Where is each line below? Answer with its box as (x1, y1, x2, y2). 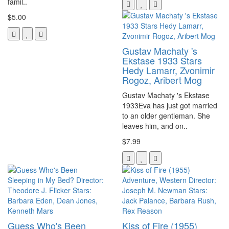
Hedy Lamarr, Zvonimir (122, 63, 215, 77)
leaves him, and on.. (122, 120, 188, 131)
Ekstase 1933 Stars (122, 53, 202, 67)
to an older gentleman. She (122, 110, 210, 121)
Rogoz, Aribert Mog (122, 73, 202, 86)
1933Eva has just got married (122, 100, 217, 110)
